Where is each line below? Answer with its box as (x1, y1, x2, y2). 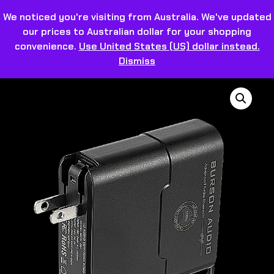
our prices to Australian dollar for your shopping (23, 25, 251, 38)
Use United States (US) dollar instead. (78, 40, 260, 53)
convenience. (14, 40, 79, 53)
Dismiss (119, 54, 155, 67)
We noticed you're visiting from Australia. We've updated (2, 10, 272, 23)
